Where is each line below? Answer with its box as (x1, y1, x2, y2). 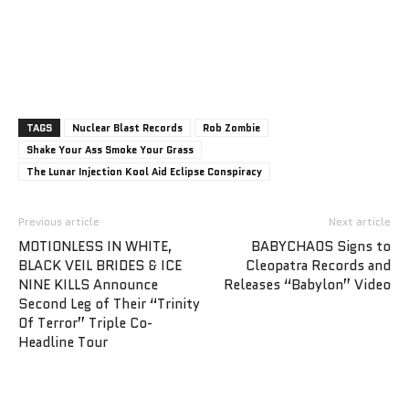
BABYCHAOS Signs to (251, 236, 391, 257)
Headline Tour (18, 331, 108, 352)
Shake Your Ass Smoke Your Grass (26, 142, 194, 157)
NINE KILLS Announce (18, 274, 158, 295)
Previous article (18, 213, 100, 229)
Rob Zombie (203, 120, 260, 135)
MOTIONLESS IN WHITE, (18, 236, 173, 257)
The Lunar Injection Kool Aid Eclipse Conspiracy (26, 163, 262, 179)
